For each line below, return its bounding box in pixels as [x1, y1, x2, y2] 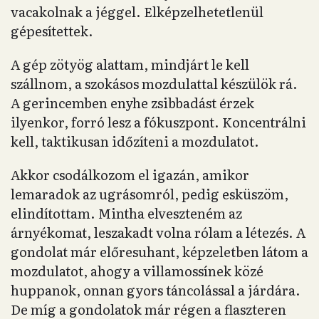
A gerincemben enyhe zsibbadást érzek [11, 93, 254, 113]
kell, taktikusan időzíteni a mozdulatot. [11, 131, 259, 152]
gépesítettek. [11, 21, 93, 41]
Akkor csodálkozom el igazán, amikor [11, 164, 249, 185]
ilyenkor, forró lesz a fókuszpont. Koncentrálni [11, 112, 306, 132]
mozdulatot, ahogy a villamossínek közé [11, 261, 263, 281]
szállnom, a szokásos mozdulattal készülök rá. [11, 73, 298, 94]
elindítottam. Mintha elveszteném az [11, 203, 242, 224]
